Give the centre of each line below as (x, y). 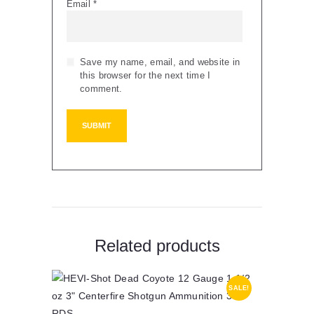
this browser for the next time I (145, 76)
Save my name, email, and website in (160, 62)
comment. (101, 89)
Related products (157, 245)
